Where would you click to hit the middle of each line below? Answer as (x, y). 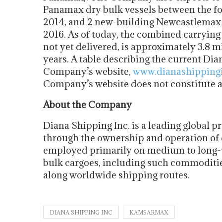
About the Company (87, 105)
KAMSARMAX (149, 212)
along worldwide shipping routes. (116, 175)
